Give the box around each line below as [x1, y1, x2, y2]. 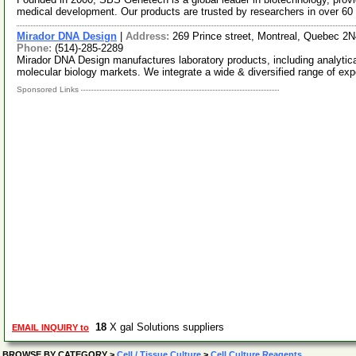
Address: [126, 30, 172, 42]
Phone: [17, 42, 55, 54]
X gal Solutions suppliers [106, 321, 230, 333]
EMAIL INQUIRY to [12, 323, 89, 332]
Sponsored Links [17, 85, 81, 94]
